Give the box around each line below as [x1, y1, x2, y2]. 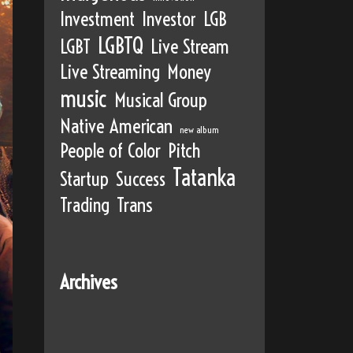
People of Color [60, 139, 161, 163]
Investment [60, 7, 135, 32]
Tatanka [173, 163, 236, 193]
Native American [60, 114, 173, 139]
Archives [60, 269, 117, 295]
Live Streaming [60, 60, 160, 84]
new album [180, 124, 219, 136]
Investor [142, 7, 196, 32]
